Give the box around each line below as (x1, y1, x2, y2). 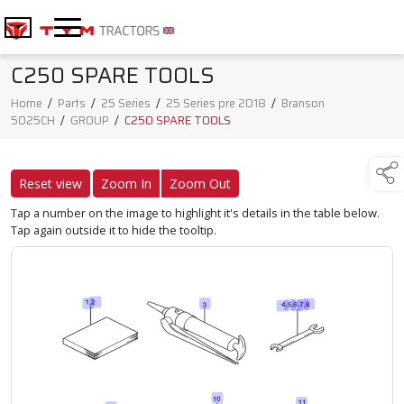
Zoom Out (170, 175, 231, 193)
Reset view (19, 175, 82, 193)
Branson (281, 94, 325, 114)
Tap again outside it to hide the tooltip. (11, 222, 216, 239)
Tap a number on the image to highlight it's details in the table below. (11, 205, 380, 222)
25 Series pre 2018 (166, 94, 266, 114)
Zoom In (101, 175, 151, 193)
